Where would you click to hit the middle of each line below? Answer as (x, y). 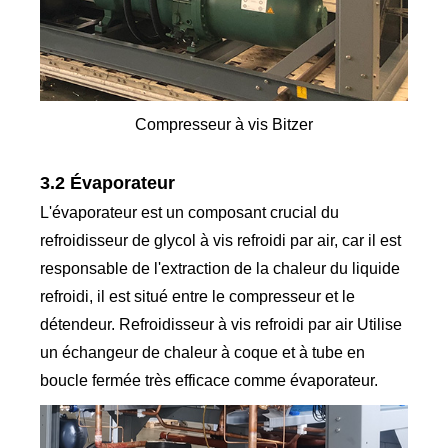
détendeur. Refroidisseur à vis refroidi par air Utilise (221, 325)
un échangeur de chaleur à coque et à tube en (203, 353)
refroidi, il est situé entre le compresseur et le (198, 297)
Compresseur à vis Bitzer (224, 125)
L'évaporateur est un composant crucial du (190, 213)
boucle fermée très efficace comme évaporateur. (209, 381)
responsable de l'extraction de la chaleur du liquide (220, 269)
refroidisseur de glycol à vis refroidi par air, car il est (221, 241)
